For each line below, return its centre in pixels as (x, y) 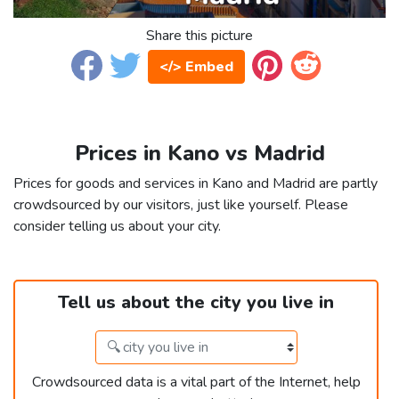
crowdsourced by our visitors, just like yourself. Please (181, 205)
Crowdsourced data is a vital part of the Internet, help (196, 383)
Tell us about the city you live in (196, 303)
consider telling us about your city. (117, 227)
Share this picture (199, 36)
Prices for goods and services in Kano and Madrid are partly (195, 184)
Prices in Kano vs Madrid (199, 154)
